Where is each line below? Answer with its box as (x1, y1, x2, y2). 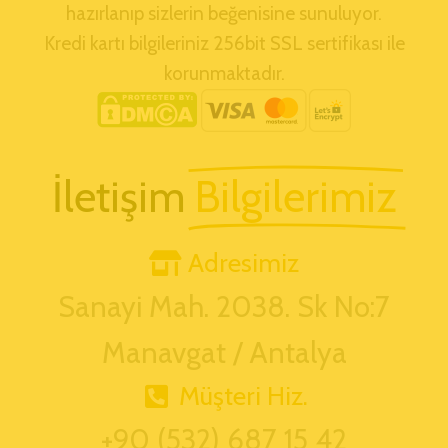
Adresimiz (188, 246, 300, 279)
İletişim (51, 170, 185, 223)
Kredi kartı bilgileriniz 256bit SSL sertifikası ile (43, 31, 405, 55)
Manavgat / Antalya (101, 334, 347, 370)
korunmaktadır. (163, 61, 285, 85)
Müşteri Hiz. (179, 379, 309, 412)
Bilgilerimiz (194, 170, 397, 223)
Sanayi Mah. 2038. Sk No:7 (58, 288, 390, 324)
